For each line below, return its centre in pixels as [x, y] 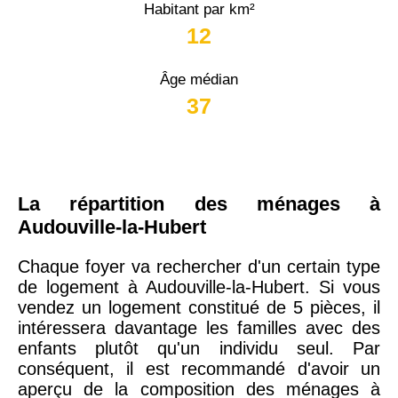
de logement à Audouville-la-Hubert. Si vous [199, 287]
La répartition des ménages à [199, 203]
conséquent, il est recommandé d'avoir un [199, 368]
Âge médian [199, 79]
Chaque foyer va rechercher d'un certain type [199, 266]
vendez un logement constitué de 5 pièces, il [199, 307]
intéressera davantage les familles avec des [199, 327]
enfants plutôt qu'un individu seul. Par [199, 348]
